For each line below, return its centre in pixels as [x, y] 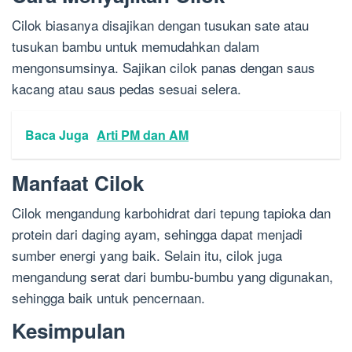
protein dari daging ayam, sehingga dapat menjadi [157, 234]
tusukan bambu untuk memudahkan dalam [136, 46]
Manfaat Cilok [78, 183]
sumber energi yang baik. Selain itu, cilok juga [147, 255]
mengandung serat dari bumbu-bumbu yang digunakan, [172, 277]
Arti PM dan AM [143, 135]
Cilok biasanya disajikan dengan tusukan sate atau [160, 25]
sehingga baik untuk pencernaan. [108, 298]
